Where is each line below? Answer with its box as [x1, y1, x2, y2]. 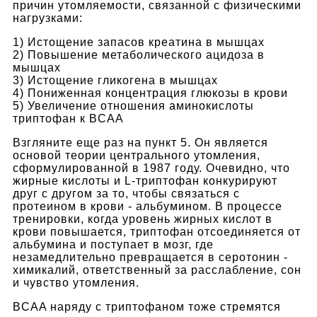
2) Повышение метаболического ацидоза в [13, 48, 265, 61]
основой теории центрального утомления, [13, 149, 260, 161]
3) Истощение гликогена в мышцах [13, 74, 218, 86]
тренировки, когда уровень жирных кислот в [13, 212, 272, 225]
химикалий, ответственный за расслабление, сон [13, 263, 301, 276]
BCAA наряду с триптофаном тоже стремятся [13, 300, 281, 313]
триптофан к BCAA [13, 112, 124, 125]
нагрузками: [13, 11, 83, 24]
